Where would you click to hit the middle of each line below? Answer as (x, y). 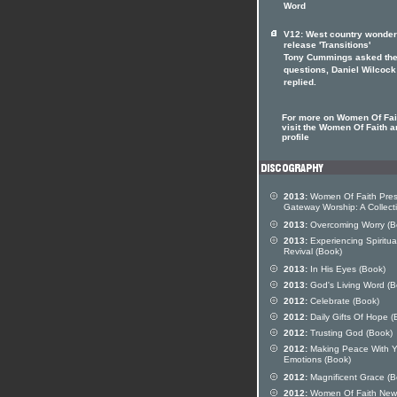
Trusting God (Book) (350, 333)
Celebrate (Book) (343, 301)
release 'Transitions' (327, 46)
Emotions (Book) (317, 361)
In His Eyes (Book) (346, 269)
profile (296, 137)
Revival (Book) (313, 253)
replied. (300, 83)
